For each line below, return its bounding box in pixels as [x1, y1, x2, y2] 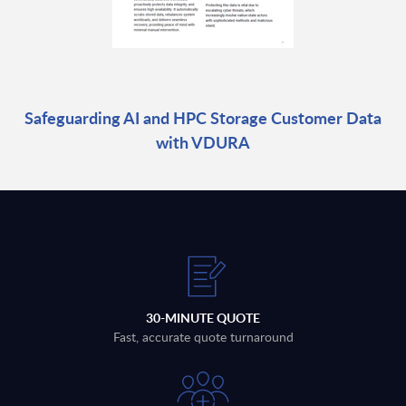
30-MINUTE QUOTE [146, 309, 260, 327]
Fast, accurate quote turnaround [112, 328, 294, 346]
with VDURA [156, 130, 250, 154]
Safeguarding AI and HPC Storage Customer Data [24, 106, 382, 130]
